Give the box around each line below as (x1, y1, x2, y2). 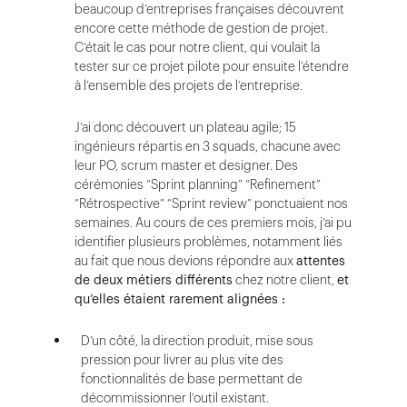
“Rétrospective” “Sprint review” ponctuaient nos (74, 194, 348, 213)
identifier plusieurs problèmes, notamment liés (74, 233, 342, 251)
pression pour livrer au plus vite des (81, 351, 283, 369)
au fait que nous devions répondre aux (74, 252, 296, 270)
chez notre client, (233, 271, 337, 289)
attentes (296, 252, 345, 270)
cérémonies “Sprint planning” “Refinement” (74, 175, 321, 194)
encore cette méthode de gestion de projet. (74, 19, 328, 37)
